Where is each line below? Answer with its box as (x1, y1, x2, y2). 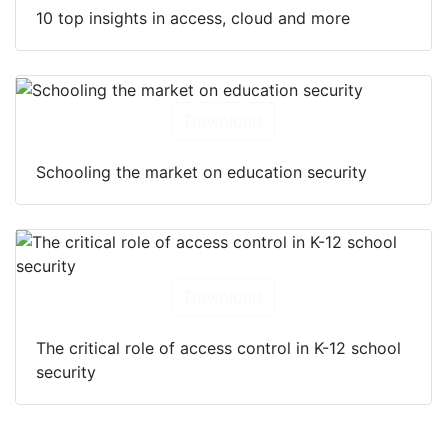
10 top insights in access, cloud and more (36, 8, 350, 29)
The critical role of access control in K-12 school (36, 338, 401, 359)
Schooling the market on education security (36, 162, 367, 183)
